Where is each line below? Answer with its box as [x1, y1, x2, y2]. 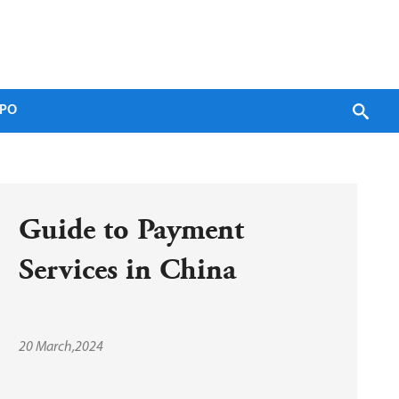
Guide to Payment [19, 213, 244, 247]
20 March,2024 [19, 340, 103, 354]
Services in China [19, 253, 236, 287]
